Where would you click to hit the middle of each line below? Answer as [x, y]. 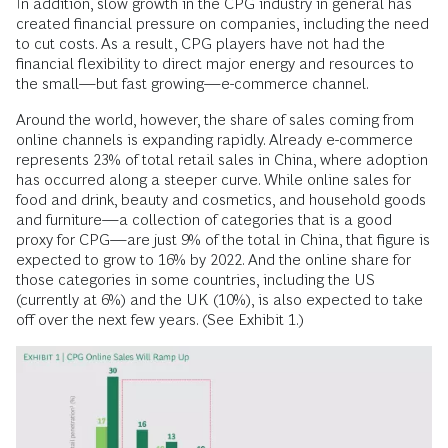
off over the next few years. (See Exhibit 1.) [160, 319]
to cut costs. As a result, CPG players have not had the [200, 43]
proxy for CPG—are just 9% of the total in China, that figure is [223, 239]
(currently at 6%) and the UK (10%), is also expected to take [219, 299]
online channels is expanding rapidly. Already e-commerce [214, 139]
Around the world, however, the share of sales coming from [215, 119]
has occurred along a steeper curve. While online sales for [213, 179]
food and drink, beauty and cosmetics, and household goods [221, 199]
